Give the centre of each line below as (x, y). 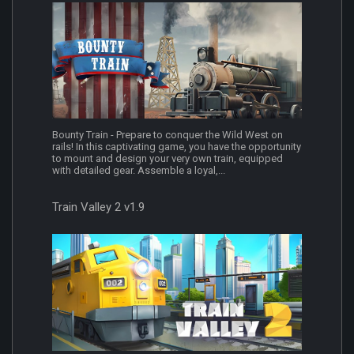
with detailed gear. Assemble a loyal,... (139, 171)
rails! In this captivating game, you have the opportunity (177, 147)
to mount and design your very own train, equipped (168, 159)
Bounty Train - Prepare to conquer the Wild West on (168, 135)
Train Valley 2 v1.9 (98, 207)
